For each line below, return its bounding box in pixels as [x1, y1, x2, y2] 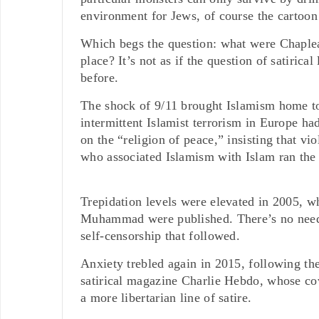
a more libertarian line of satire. [80, 290, 252, 305]
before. [80, 70, 119, 85]
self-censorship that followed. [80, 228, 241, 243]
